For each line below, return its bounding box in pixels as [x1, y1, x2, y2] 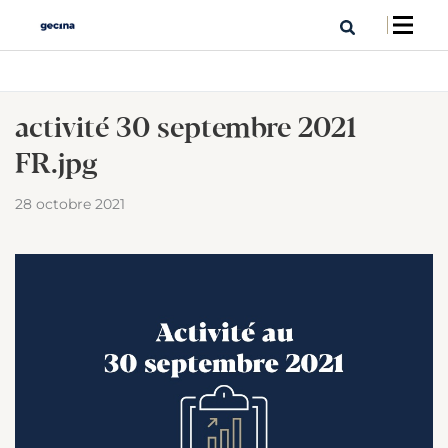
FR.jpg [15, 150, 98, 181]
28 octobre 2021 [15, 195, 125, 213]
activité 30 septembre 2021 [15, 114, 357, 145]
